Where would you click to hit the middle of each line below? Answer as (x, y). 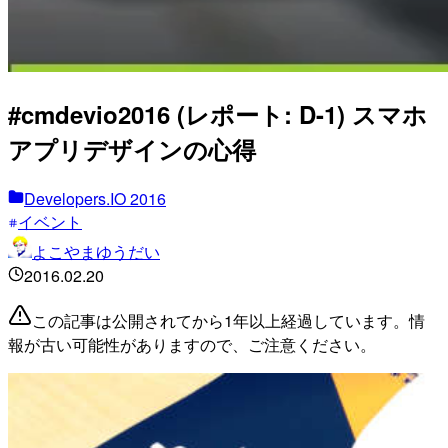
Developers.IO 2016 (95, 198)
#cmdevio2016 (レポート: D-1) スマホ (217, 113)
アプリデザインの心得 (132, 148)
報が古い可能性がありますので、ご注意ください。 (192, 344)
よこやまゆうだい (96, 251)
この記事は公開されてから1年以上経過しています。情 (228, 320)
